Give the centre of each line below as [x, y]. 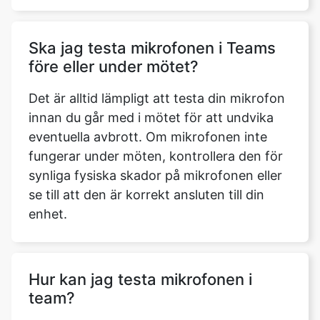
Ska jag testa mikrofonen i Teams [152, 48]
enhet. [48, 214]
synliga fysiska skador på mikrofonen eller [155, 175]
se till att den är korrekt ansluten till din [146, 195]
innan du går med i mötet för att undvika [151, 117]
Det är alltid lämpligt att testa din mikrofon [157, 98]
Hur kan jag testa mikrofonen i [140, 279]
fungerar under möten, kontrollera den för [156, 156]
